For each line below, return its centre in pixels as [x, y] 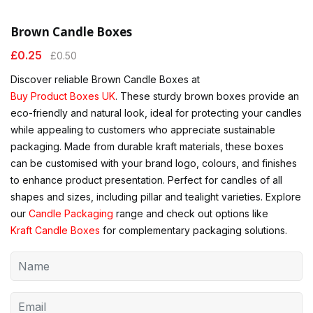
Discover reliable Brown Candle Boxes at [105, 80]
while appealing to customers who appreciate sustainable [143, 130]
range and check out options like [191, 214]
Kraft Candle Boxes [55, 231]
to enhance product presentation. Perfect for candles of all [146, 180]
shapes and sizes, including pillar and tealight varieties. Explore [156, 197]
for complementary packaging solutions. [194, 231]
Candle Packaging [71, 214]
